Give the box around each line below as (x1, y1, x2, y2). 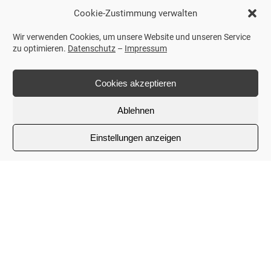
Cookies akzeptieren (95, 77, 176, 88)
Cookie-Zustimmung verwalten (74, 8, 197, 19)
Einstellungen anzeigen (90, 132, 181, 143)
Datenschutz (68, 44, 116, 53)
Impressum (125, 44, 167, 53)
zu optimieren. (13, 44, 68, 53)
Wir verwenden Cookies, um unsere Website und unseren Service (13, 32, 250, 42)
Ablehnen (117, 105, 154, 116)
